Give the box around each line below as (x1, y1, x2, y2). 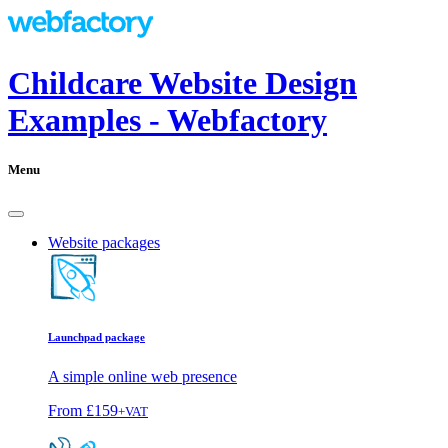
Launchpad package (48, 330, 145, 343)
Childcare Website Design (8, 65, 357, 102)
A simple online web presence (48, 367, 237, 385)
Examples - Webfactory (8, 102, 327, 139)
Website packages (48, 233, 160, 251)
